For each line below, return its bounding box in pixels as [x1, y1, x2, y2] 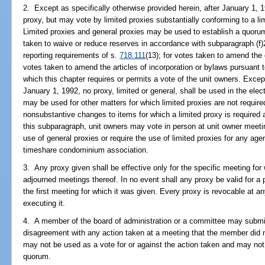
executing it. [23, 199, 66, 208]
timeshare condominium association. [23, 145, 149, 154]
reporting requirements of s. [23, 50, 120, 60]
